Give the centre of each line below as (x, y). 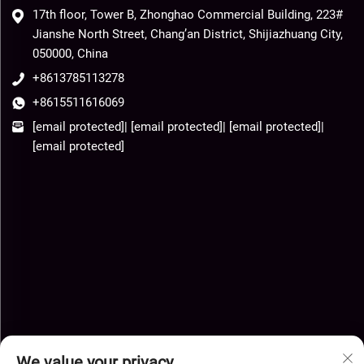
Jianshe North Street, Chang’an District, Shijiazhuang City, (188, 35)
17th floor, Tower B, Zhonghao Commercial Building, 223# (188, 15)
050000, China (70, 54)
